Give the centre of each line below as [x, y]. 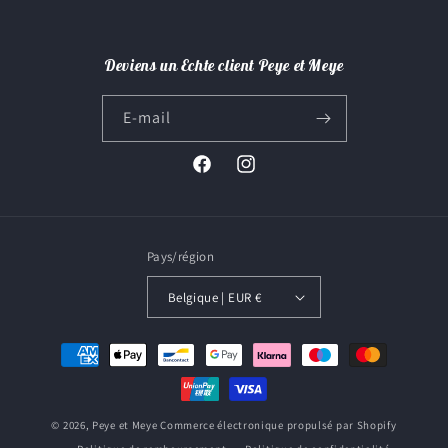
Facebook [221, 174]
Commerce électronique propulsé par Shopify [278, 425]
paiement [66, 399]
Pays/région [180, 256]
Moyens [59, 345]
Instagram [267, 174]
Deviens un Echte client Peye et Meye [224, 65]
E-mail [146, 117]
